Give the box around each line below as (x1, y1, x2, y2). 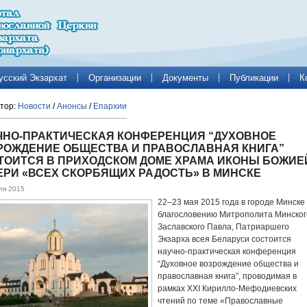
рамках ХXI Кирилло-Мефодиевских (158, 284, 297, 293)
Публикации (230, 72, 278, 83)
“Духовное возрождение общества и (158, 259, 299, 269)
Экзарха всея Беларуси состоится (158, 234, 291, 244)
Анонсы (57, 101, 87, 111)
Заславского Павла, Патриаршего (158, 222, 289, 232)
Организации (88, 72, 141, 83)
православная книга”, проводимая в (158, 271, 297, 281)
